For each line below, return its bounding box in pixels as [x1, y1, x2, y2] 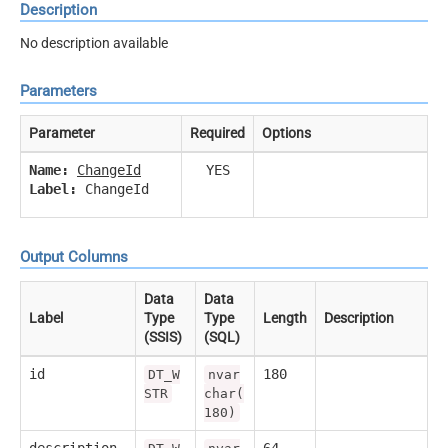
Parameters [20, 82, 97, 101]
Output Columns [20, 247, 128, 266]
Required [190, 125, 245, 142]
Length [263, 309, 307, 326]
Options [262, 125, 311, 142]
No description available [20, 34, 168, 51]
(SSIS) [144, 328, 182, 345]
